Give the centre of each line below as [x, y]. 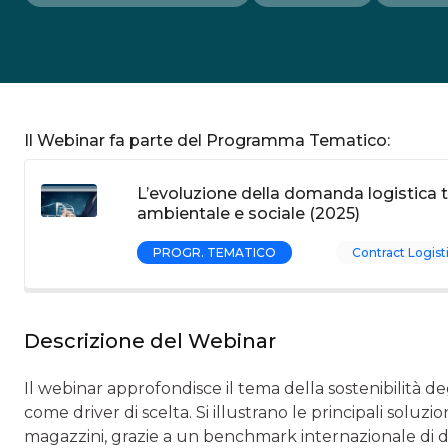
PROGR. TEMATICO [214, 252]
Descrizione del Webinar [150, 341]
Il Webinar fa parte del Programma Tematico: [207, 140]
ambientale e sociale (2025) [248, 213]
